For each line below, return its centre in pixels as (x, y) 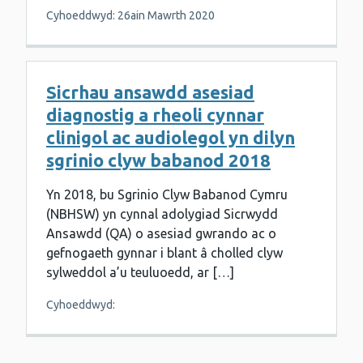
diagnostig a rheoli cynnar (155, 115)
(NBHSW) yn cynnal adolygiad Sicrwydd (162, 214)
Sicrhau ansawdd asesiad (150, 92)
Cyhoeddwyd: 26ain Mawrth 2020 (130, 16)
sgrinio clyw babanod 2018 (158, 160)
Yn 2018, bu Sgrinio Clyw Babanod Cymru (167, 195)
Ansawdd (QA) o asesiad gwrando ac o (161, 234)
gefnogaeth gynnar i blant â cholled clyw (164, 253)
